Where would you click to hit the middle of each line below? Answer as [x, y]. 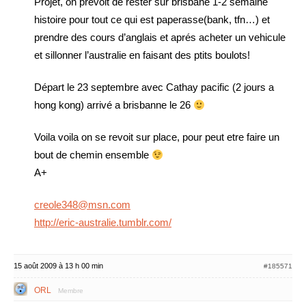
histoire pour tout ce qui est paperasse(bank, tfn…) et [152, 19]
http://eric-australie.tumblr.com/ [103, 222]
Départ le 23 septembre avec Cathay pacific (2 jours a [154, 87]
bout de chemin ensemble [93, 155]
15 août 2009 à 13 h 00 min [58, 266]
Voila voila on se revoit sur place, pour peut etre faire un [157, 137]
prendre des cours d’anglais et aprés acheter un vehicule [160, 37]
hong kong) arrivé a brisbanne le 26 [114, 105]
